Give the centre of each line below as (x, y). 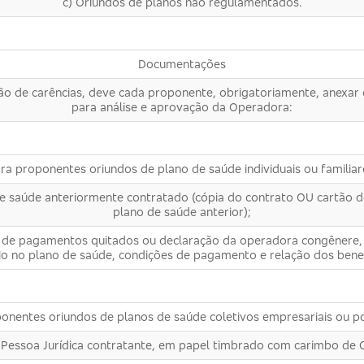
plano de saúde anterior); (182, 212)
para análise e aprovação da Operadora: (182, 107)
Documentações (182, 64)
